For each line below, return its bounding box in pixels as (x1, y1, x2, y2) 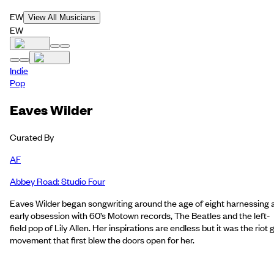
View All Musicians (28, 13, 95, 23)
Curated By (10, 130, 54, 143)
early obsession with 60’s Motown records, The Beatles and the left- (10, 209, 270, 221)
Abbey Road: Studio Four (10, 174, 105, 187)
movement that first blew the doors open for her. (10, 233, 194, 246)
